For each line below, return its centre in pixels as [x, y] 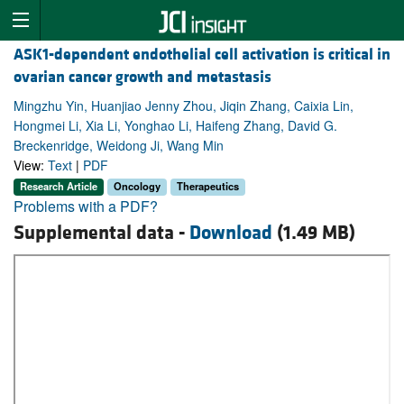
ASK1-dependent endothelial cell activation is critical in [202, 55]
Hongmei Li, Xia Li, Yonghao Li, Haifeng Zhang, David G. [175, 126]
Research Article [59, 186]
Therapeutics [208, 186]
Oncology [137, 186]
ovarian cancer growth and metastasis [142, 78]
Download [231, 233]
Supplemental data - [101, 233]
